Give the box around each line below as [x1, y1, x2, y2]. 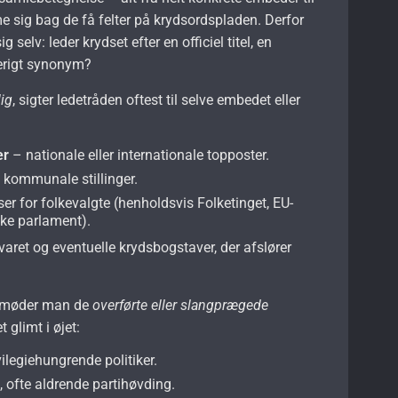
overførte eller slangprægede [92, 296, 269, 314]
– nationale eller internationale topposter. [9, 146, 270, 163]
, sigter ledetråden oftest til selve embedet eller [12, 91, 301, 108]
